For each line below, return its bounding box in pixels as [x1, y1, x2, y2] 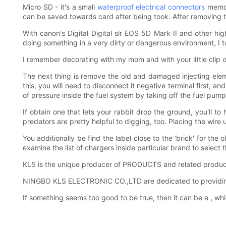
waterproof [97, 3, 136, 12]
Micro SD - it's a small [23, 3, 97, 12]
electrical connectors [136, 3, 205, 12]
